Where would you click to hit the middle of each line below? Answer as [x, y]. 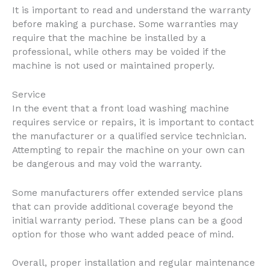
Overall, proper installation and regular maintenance [133, 263]
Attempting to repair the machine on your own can [128, 150]
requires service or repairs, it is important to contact [133, 122]
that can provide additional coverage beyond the [123, 206]
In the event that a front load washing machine [121, 108]
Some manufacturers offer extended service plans [127, 193]
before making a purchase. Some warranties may [125, 24]
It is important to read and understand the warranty [131, 10]
